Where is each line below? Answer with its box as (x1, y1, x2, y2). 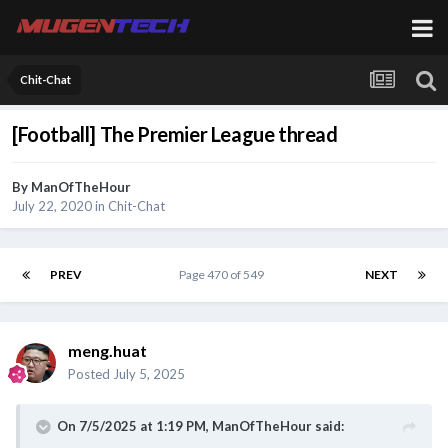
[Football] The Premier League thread (12, 122, 338, 147)
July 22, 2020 (12, 198, 92, 215)
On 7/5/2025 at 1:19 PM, (57, 418, 212, 435)
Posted (68, 366, 113, 383)
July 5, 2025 (113, 366, 185, 383)
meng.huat (68, 341, 147, 361)
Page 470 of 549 (179, 267, 268, 283)
